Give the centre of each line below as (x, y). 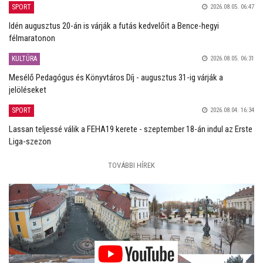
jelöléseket (28, 90)
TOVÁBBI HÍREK (131, 165)
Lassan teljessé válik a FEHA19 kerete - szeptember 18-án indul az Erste (131, 129)
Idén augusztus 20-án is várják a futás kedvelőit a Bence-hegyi (114, 26)
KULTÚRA (24, 58)
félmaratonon (32, 38)
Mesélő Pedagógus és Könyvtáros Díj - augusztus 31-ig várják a (116, 77)
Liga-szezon (30, 141)
